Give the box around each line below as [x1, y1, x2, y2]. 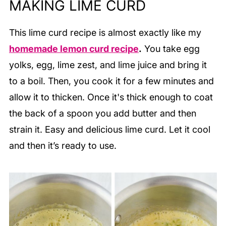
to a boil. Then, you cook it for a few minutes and [9, 75, 214, 86]
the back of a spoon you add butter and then [9, 107, 196, 119]
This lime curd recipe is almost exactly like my [9, 27, 201, 38]
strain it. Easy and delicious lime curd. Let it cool [9, 124, 210, 135]
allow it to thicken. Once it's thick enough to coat [9, 91, 213, 102]
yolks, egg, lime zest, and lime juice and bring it [9, 59, 207, 70]
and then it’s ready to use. [9, 140, 119, 151]
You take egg [141, 43, 200, 54]
